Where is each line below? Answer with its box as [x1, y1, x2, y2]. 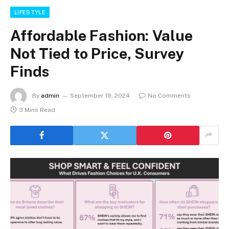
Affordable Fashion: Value [10, 26, 193, 44]
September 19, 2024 [70, 91, 130, 99]
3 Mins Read [19, 106, 55, 113]
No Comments [148, 91, 191, 99]
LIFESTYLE [14, 9, 45, 15]
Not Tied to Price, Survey [10, 44, 184, 62]
